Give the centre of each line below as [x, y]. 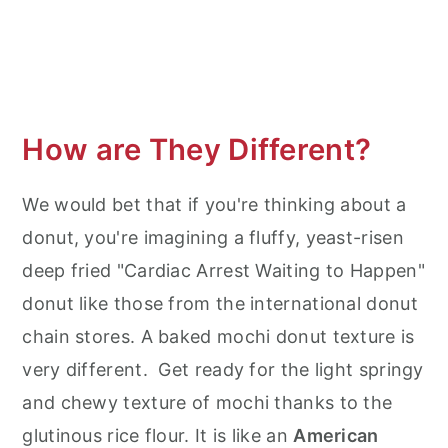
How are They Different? [197, 150]
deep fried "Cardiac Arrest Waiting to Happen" [223, 271]
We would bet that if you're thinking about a [214, 205]
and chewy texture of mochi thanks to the [207, 403]
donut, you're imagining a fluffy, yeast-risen [213, 238]
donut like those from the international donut [220, 304]
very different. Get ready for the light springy [223, 370]
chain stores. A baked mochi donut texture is [218, 337]
